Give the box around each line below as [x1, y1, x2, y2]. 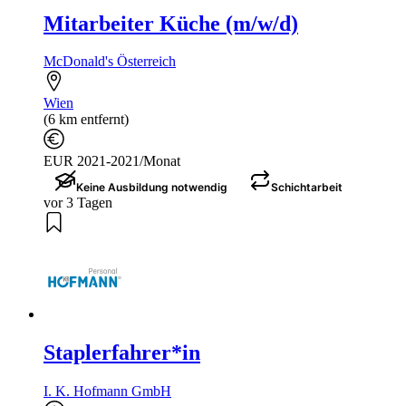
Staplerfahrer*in [43, 341, 200, 365]
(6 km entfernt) [43, 111, 129, 128]
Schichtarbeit [271, 180, 343, 195]
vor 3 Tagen [43, 195, 112, 211]
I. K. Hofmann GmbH [43, 383, 171, 400]
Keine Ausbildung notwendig [76, 180, 227, 195]
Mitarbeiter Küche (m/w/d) [43, 11, 298, 35]
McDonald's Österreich [43, 53, 176, 70]
